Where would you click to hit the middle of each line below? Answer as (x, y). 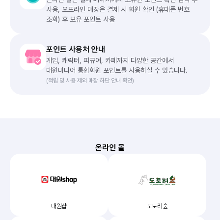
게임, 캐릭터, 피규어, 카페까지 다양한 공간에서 (110, 60)
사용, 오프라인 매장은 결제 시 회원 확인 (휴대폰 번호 (118, 9)
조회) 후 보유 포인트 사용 (81, 19)
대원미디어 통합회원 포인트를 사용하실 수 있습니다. (117, 70)
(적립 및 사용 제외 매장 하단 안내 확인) (90, 81)
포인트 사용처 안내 (76, 49)
